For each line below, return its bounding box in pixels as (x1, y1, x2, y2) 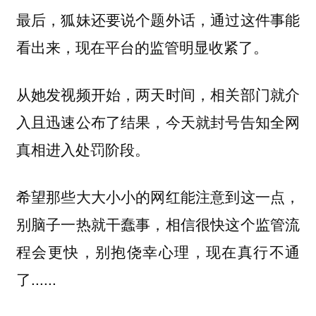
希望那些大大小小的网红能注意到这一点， (16, 185, 300, 207)
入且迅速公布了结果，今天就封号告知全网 (16, 110, 300, 132)
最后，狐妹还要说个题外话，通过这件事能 (16, 8, 300, 30)
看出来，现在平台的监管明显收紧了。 (16, 36, 268, 58)
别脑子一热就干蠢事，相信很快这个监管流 (16, 212, 300, 234)
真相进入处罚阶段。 (16, 138, 150, 159)
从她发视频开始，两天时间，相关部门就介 (16, 83, 300, 104)
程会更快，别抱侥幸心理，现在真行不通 (16, 240, 300, 262)
